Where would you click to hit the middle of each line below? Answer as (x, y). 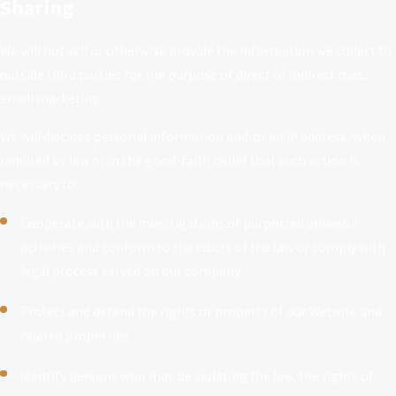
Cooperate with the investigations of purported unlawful (190, 224)
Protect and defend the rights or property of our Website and (202, 311)
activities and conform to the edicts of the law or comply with (203, 247)
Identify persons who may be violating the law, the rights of (198, 376)
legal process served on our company (131, 271)
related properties (75, 335)
